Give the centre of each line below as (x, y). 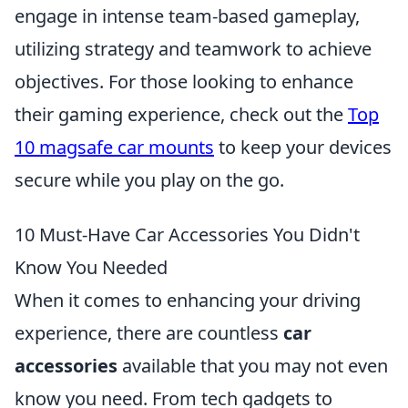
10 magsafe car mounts (114, 147)
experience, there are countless (149, 333)
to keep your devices (303, 147)
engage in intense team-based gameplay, (187, 16)
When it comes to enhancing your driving (188, 300)
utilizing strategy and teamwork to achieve (193, 49)
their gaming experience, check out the (181, 114)
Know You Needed (91, 267)
